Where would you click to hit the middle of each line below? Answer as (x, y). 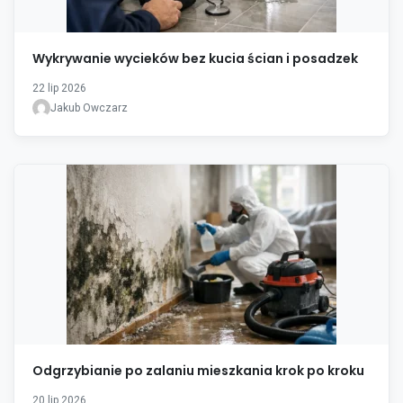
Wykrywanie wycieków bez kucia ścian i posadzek (195, 58)
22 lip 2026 (59, 88)
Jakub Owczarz (89, 107)
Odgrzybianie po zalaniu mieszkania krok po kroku (198, 370)
